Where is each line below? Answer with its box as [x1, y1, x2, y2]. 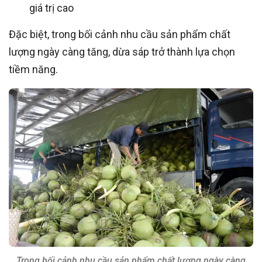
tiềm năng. [9, 63, 58, 75]
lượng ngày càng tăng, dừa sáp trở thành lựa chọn [9, 45, 235, 58]
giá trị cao [29, 1, 74, 14]
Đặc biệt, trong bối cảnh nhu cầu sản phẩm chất [9, 27, 230, 40]
